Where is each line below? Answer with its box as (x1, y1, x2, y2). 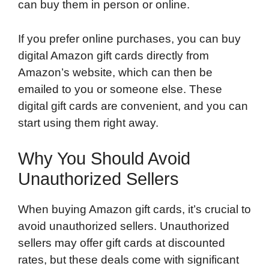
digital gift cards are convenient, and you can (18, 99, 248, 112)
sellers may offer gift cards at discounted (18, 237, 225, 250)
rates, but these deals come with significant (18, 253, 239, 267)
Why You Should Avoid (18, 149, 190, 169)
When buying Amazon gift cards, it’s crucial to (18, 203, 251, 216)
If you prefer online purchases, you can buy (18, 32, 241, 45)
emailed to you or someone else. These (18, 82, 222, 95)
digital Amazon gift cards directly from (18, 49, 209, 62)
